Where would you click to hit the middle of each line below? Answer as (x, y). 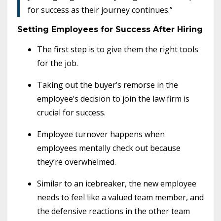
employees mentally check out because (109, 148)
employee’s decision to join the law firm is (113, 98)
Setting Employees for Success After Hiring (110, 29)
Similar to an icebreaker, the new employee (117, 183)
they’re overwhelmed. (76, 162)
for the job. (58, 63)
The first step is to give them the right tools (118, 49)
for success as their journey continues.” (100, 10)
